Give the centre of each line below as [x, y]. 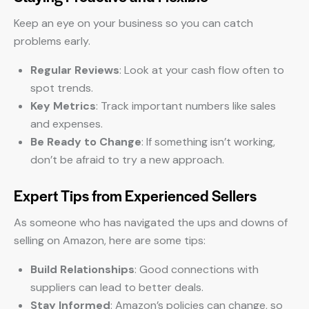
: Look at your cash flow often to [202, 70]
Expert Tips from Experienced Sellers [135, 195]
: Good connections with [197, 269]
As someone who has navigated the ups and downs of [151, 222]
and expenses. [67, 124]
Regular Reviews [75, 70]
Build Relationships [82, 269]
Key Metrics [63, 106]
